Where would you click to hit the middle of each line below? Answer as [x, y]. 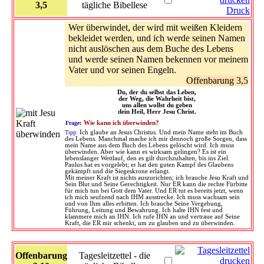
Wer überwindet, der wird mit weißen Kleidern [155, 27]
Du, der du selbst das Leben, [157, 92]
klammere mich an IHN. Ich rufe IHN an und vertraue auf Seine [152, 216]
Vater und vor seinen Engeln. [122, 70]
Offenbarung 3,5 [217, 80]
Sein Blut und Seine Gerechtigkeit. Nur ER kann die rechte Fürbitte [156, 184]
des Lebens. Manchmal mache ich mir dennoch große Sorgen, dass [156, 138]
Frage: [73, 123]
